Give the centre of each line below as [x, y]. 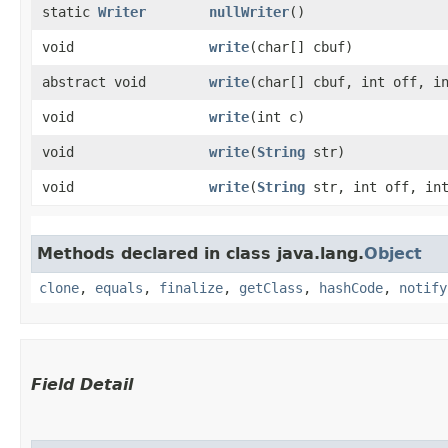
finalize [191, 287]
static [70, 11]
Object [393, 253]
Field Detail [82, 384]
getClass [271, 287]
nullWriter [249, 11]
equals [119, 287]
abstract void [94, 81]
